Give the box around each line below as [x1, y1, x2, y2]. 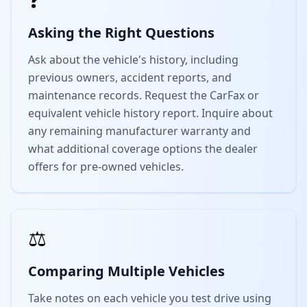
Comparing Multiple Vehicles [28, 262, 225, 280]
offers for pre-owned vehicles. [28, 159, 184, 174]
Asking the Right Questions [28, 23, 214, 42]
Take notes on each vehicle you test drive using [28, 291, 271, 306]
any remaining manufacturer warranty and [28, 123, 251, 138]
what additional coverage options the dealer [28, 141, 258, 156]
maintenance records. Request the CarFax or [28, 88, 259, 103]
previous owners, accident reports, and [28, 70, 232, 85]
